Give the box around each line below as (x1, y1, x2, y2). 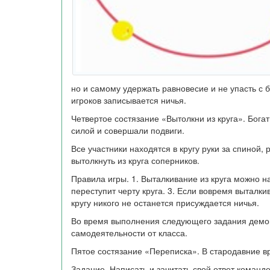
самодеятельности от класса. (71, 227, 187, 239)
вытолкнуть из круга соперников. (71, 154, 199, 166)
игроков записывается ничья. (71, 94, 186, 106)
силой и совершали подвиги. (71, 124, 184, 136)
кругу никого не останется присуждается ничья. (71, 196, 259, 209)
